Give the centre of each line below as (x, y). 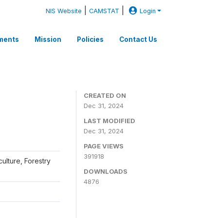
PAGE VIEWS (104, 146)
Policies (90, 39)
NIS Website (64, 11)
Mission (48, 39)
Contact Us (138, 39)
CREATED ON (105, 95)
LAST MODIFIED (109, 121)
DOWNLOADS (106, 171)
